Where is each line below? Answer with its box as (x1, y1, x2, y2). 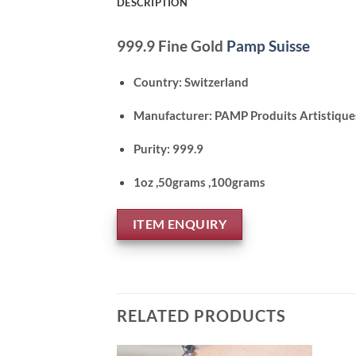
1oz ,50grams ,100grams (133, 174, 265, 189)
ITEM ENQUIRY (132, 217, 227, 232)
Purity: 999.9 (133, 141, 203, 156)
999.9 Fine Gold (117, 36, 226, 55)
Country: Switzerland (133, 74, 249, 89)
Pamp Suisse (226, 36, 310, 55)
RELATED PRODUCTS (117, 305, 286, 325)
